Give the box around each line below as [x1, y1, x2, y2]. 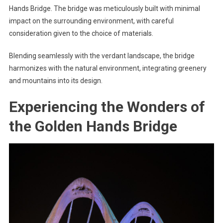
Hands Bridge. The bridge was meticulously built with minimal [8, 4, 200, 12]
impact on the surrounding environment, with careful [8, 16, 174, 25]
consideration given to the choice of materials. [8, 29, 153, 37]
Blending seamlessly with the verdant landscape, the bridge [8, 51, 195, 60]
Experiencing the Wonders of [8, 98, 205, 115]
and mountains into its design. [8, 76, 103, 85]
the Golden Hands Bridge [8, 117, 177, 135]
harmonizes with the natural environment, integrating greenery [8, 64, 207, 72]
